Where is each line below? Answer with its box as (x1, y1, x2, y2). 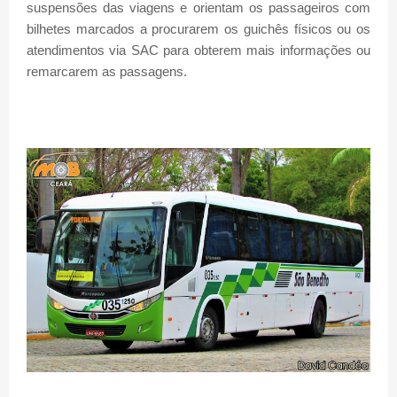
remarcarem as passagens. (27, 64, 187, 80)
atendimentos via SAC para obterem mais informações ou (27, 43, 370, 58)
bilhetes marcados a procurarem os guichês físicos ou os (27, 21, 370, 37)
